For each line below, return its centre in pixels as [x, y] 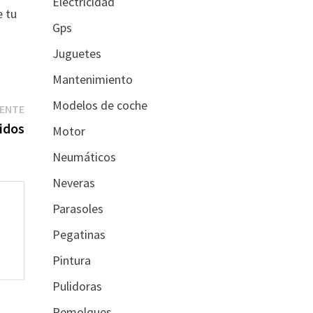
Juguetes [77, 53]
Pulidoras [77, 286]
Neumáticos [84, 157]
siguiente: [49, 126]
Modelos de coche [100, 105]
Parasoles [78, 209]
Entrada [44, 108]
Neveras [73, 183]
